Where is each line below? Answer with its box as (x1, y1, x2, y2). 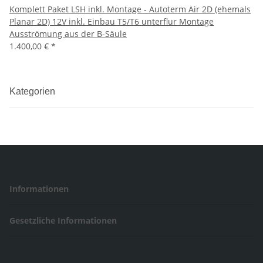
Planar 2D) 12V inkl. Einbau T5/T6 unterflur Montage (9, 16, 214, 28)
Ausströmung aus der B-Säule (9, 28, 127, 40)
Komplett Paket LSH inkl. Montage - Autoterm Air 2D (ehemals (9, 4, 251, 15)
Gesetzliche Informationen (9, 215, 119, 227)
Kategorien (9, 86, 58, 97)
